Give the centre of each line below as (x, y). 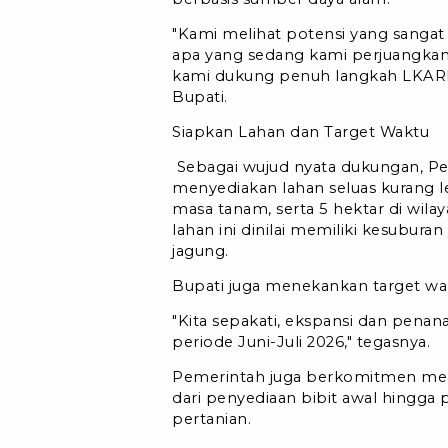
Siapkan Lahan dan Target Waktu (300, 131)
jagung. (202, 250)
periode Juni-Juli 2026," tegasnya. (303, 341)
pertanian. (214, 418)
